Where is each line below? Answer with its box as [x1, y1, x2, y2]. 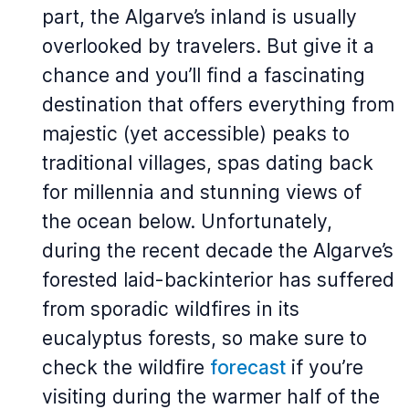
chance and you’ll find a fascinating [42, 64, 365, 87]
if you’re [286, 356, 363, 379]
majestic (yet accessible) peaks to [42, 122, 350, 145]
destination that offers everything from [42, 93, 394, 116]
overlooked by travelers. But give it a [42, 35, 374, 58]
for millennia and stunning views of [42, 181, 362, 204]
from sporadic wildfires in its [42, 298, 299, 320]
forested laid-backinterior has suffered [42, 268, 394, 291]
